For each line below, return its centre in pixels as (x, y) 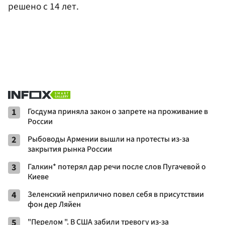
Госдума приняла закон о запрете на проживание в (118, 112)
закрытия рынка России (70, 149)
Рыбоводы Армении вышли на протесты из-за (108, 139)
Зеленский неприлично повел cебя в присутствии (116, 195)
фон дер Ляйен (54, 205)
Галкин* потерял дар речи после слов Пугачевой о (117, 167)
